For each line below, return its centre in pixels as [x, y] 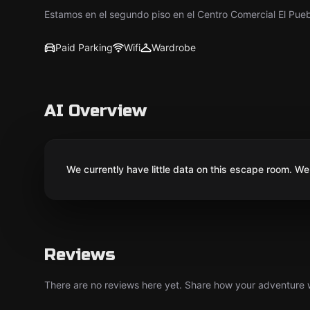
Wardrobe [174, 47]
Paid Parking [84, 47]
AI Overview [95, 111]
